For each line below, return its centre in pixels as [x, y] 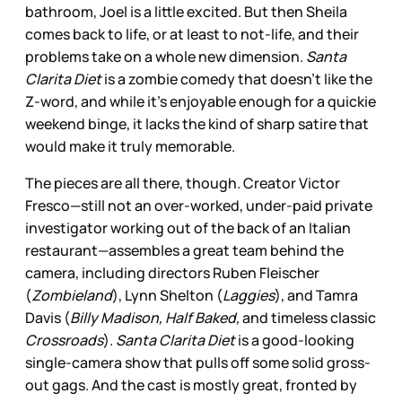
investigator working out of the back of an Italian [188, 228]
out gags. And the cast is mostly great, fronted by [191, 385]
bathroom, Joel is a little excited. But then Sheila [186, 12]
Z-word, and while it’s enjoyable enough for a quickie [201, 102]
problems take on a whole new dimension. [166, 57]
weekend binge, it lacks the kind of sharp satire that [197, 124]
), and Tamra [316, 296]
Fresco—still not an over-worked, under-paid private [199, 206]
